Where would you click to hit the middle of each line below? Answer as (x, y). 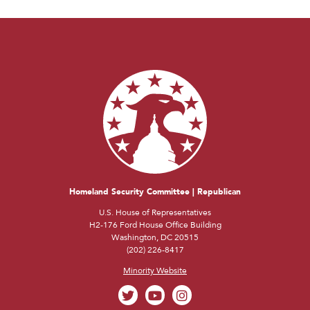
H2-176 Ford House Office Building (155, 225)
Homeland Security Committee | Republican (155, 192)
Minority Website (155, 271)
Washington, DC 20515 (155, 238)
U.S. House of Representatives (155, 213)
